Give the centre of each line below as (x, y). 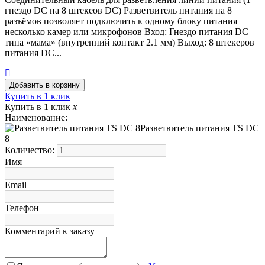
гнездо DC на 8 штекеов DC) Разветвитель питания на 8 (118, 11)
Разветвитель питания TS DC (200, 128)
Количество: (31, 150)
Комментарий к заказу (50, 231)
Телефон (22, 208)
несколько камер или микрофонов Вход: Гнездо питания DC (127, 32)
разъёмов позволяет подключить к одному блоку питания (121, 21)
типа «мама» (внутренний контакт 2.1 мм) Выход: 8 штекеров (130, 43)
